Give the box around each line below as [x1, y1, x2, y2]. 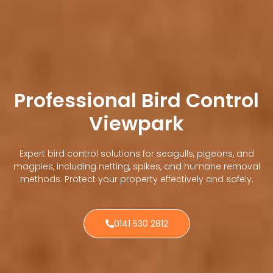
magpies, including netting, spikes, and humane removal [13, 160, 260, 172]
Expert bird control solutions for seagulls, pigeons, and [19, 147, 254, 160]
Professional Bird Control [14, 86, 259, 114]
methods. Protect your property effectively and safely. [19, 172, 253, 185]
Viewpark [89, 109, 184, 137]
